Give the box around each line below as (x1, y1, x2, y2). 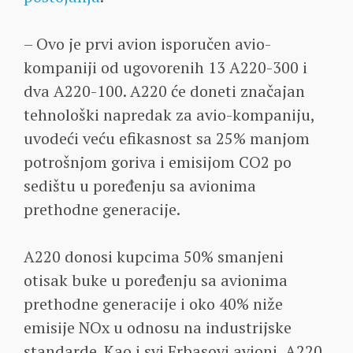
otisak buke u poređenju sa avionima (24, 269, 288, 291)
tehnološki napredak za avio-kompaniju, (24, 103, 314, 125)
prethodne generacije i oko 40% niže (24, 292, 283, 314)
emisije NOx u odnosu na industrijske (24, 316, 292, 338)
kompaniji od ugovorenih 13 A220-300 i (24, 56, 307, 78)
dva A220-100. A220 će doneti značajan (24, 80, 305, 102)
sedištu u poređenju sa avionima (24, 174, 256, 196)
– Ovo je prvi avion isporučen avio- (24, 32, 271, 54)
